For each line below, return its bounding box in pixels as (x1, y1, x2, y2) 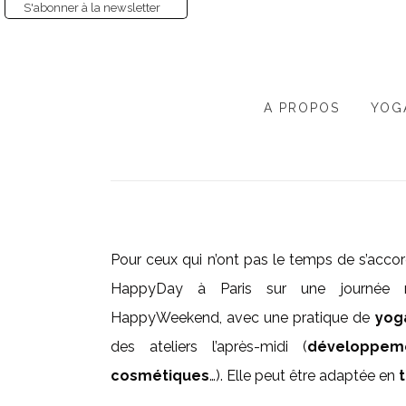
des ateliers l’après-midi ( (111, 338, 307, 355)
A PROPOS (264, 101, 340, 115)
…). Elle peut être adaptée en (209, 367, 399, 384)
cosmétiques (111, 367, 209, 384)
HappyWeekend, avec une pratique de (111, 309, 375, 326)
